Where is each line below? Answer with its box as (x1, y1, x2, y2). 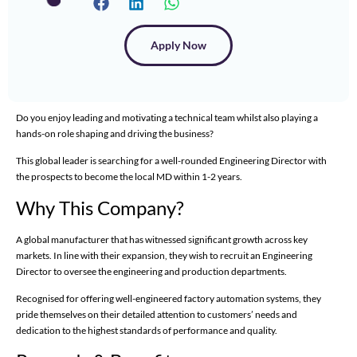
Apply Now (151, 37, 206, 52)
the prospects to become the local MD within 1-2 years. (16, 171, 242, 183)
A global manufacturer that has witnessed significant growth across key (16, 233, 308, 245)
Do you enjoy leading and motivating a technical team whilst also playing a (16, 111, 318, 124)
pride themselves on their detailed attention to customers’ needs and (16, 308, 297, 320)
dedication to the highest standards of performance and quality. (16, 324, 277, 336)
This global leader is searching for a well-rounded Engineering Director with (16, 155, 327, 167)
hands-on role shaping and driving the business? (16, 127, 214, 139)
